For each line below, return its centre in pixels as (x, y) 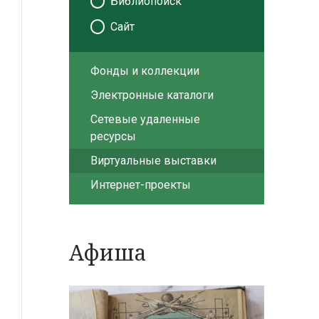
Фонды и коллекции (145, 70)
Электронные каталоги (152, 95)
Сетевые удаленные (145, 119)
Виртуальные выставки (153, 160)
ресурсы (113, 136)
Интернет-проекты (140, 184)
